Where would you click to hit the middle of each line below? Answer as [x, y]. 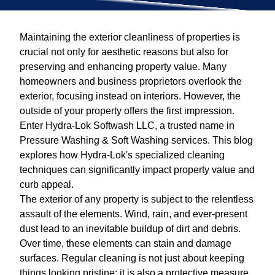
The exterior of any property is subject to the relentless [137, 199]
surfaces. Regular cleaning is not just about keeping [132, 258]
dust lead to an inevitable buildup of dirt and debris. [130, 228]
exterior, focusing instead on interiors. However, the [130, 96]
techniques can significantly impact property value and [137, 169]
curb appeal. [47, 184]
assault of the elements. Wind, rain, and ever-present [134, 214]
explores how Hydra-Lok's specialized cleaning [122, 155]
